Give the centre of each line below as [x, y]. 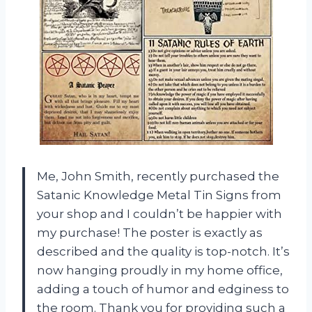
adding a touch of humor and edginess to [163, 289]
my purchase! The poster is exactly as [150, 232]
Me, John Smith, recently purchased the [158, 176]
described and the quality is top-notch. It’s [163, 251]
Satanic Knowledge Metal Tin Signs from [159, 195]
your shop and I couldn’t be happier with [159, 213]
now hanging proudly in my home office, [160, 270]
